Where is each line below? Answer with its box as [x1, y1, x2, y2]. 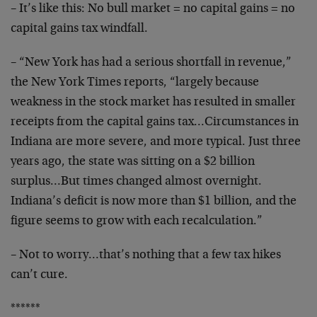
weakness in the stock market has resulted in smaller [11, 96, 296, 109]
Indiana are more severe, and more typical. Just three [11, 136, 301, 149]
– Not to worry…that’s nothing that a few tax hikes [11, 249, 281, 262]
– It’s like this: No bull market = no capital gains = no [11, 3, 295, 16]
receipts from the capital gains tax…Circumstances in [11, 116, 299, 129]
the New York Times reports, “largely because [11, 76, 259, 89]
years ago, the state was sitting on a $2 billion [11, 156, 255, 168]
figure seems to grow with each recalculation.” [11, 215, 263, 228]
